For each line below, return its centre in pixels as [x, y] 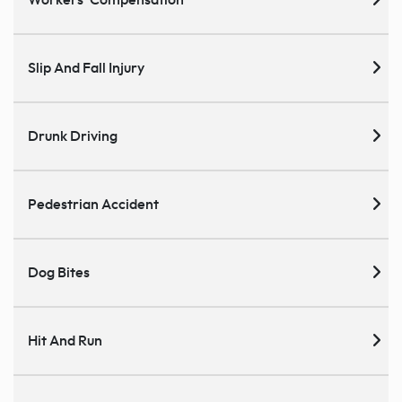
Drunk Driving [73, 137]
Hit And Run [65, 341]
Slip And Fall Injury [86, 69]
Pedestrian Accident [93, 205]
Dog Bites [59, 273]
